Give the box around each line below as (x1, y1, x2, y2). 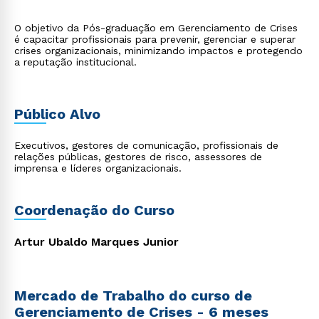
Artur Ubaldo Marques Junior (14, 235, 179, 249)
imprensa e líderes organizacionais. (14, 162, 182, 174)
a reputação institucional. (14, 56, 137, 68)
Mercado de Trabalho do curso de (14, 287, 252, 304)
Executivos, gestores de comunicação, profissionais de (14, 140, 278, 151)
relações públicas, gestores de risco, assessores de (14, 151, 262, 162)
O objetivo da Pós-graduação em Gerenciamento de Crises (14, 22, 298, 33)
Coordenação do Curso (14, 202, 174, 219)
